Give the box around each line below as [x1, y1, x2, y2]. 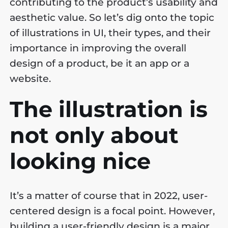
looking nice [10, 147, 151, 175]
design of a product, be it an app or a [10, 57, 190, 69]
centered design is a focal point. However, [10, 205, 215, 217]
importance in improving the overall [10, 42, 187, 54]
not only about [10, 121, 179, 149]
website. [10, 72, 54, 84]
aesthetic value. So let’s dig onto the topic [10, 11, 215, 23]
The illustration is [10, 95, 208, 123]
